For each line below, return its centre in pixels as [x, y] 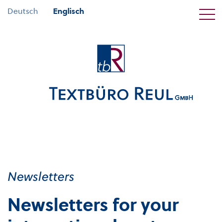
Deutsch [23, 11]
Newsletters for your [93, 205]
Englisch [69, 11]
